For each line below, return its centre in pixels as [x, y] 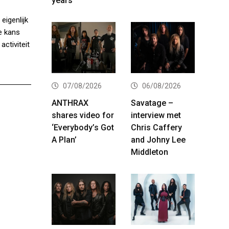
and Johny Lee [158, 140]
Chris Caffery [156, 127]
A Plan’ [64, 140]
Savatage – [152, 103]
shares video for [83, 115]
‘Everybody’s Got [83, 127]
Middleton [150, 152]
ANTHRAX [70, 103]
